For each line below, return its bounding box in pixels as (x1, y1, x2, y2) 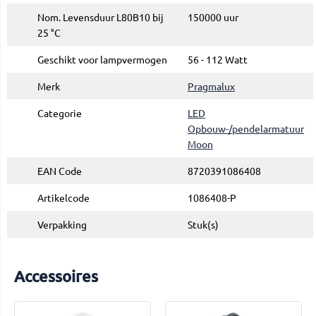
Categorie (37, 107, 82, 120)
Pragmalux (188, 80, 235, 93)
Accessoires (14, 267, 98, 286)
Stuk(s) (188, 218, 219, 231)
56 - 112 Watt (188, 53, 248, 66)
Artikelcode (37, 191, 90, 205)
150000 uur (188, 11, 238, 24)
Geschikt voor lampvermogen (37, 53, 167, 66)
